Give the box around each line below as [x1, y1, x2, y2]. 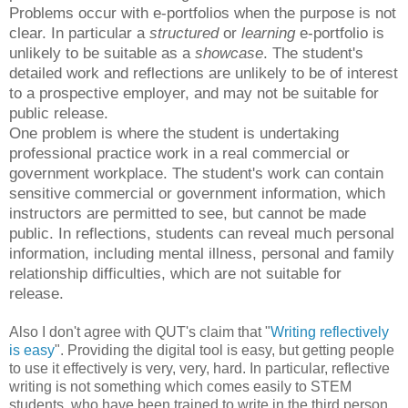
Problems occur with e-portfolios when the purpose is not [9, 4, 396, 23]
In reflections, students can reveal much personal [58, 224, 394, 243]
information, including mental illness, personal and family [9, 244, 394, 263]
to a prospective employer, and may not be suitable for [9, 84, 379, 103]
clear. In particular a [9, 24, 149, 43]
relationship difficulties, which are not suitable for [9, 264, 342, 283]
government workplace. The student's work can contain [9, 164, 383, 183]
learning [241, 24, 295, 43]
